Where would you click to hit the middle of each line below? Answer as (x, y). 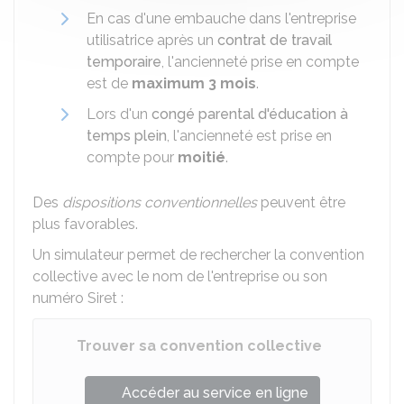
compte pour (132, 157)
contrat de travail (275, 40)
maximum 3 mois (194, 83)
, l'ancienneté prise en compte (260, 62)
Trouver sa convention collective (199, 346)
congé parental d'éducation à (250, 114)
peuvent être (301, 202)
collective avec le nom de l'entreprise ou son (180, 276)
